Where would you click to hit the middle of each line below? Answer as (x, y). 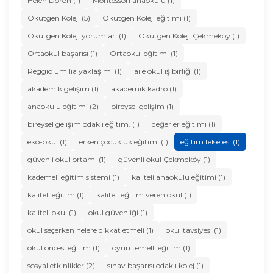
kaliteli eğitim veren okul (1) (144, 194)
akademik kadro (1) (144, 88)
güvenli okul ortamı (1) (67, 159)
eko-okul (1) (47, 141)
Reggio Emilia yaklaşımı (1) (75, 71)
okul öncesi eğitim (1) (64, 247)
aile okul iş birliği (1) (168, 71)
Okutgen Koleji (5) (59, 18)
